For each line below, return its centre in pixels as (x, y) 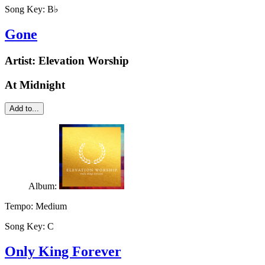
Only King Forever (63, 252)
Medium (51, 206)
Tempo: (20, 206)
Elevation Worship (84, 60)
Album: (44, 186)
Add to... (24, 109)
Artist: (22, 60)
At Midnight (35, 85)
